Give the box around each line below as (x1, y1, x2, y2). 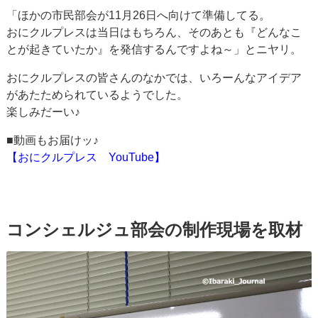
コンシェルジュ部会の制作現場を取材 (6, 220, 303, 240)
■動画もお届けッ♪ (6, 134, 99, 147)
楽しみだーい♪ (6, 106, 81, 119)
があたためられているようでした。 (6, 89, 189, 102)
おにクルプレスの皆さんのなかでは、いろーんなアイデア (6, 72, 302, 84)
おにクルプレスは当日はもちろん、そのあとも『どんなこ (6, 26, 302, 39)
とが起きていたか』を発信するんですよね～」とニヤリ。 (6, 43, 302, 56)
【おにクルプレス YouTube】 (6, 151, 166, 164)
